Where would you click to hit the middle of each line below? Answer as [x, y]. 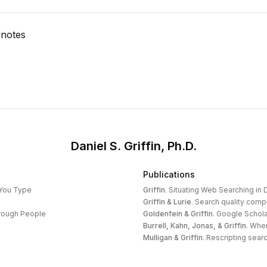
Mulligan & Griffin [173, 237]
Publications [169, 174]
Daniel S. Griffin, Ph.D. [133, 146]
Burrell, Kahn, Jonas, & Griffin [195, 226]
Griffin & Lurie [167, 202]
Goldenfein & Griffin [178, 214]
